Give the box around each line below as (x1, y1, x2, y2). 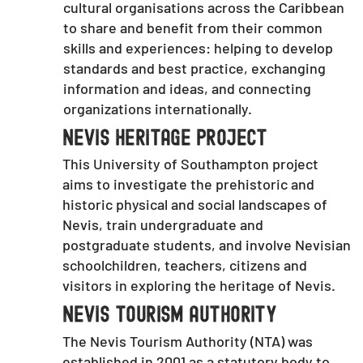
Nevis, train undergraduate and (62, 215, 264, 233)
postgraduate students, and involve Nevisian (62, 235, 352, 254)
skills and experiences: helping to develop (62, 39, 333, 58)
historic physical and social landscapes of (62, 194, 328, 213)
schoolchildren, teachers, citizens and (62, 255, 308, 274)
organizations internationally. (62, 100, 252, 118)
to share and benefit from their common (62, 19, 322, 37)
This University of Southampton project (62, 154, 319, 173)
